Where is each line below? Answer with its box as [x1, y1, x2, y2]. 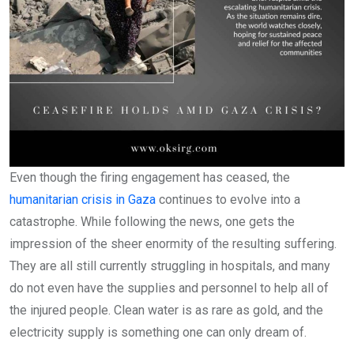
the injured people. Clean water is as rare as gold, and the [9, 303, 323, 318]
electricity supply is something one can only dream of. [9, 325, 307, 340]
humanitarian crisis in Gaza [9, 192, 156, 207]
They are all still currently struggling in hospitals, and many [9, 258, 330, 273]
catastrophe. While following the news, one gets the [9, 214, 295, 229]
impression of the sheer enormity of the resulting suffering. [9, 236, 337, 251]
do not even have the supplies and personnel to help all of [9, 281, 329, 296]
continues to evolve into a [156, 192, 300, 207]
